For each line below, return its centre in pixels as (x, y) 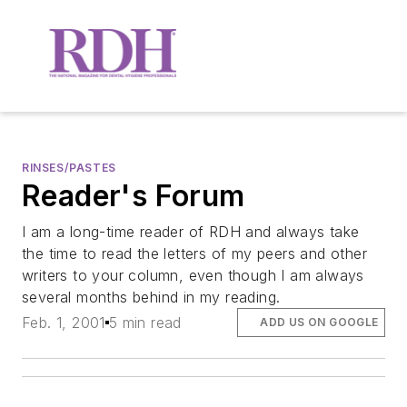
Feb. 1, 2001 (64, 322)
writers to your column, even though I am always (193, 275)
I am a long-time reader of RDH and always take (191, 231)
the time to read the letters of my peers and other (194, 253)
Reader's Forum (134, 195)
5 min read (145, 322)
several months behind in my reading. (151, 297)
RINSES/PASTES (69, 167)
